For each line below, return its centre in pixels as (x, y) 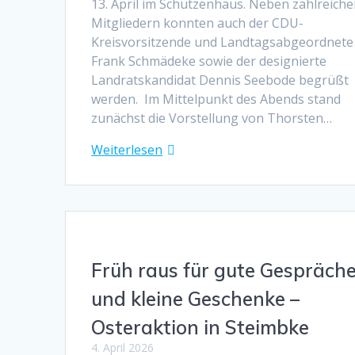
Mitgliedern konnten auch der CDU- (198, 23)
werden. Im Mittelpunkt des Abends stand (216, 99)
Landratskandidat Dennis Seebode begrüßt (220, 80)
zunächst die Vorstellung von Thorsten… (212, 118)
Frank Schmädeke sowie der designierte (209, 61)
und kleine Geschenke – (196, 298)
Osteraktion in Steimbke (200, 327)
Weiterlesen (127, 149)
